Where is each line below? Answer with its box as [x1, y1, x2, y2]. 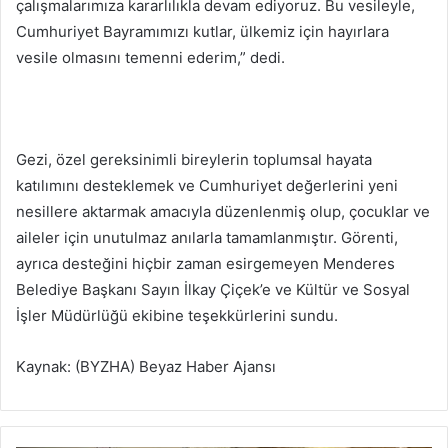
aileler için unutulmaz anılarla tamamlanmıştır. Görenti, [16, 228, 398, 248]
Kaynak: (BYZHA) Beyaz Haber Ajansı [16, 357, 276, 377]
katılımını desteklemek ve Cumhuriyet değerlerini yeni [16, 176, 398, 196]
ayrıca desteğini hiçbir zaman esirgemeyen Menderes [16, 254, 395, 274]
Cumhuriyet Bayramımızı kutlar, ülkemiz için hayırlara [16, 22, 389, 42]
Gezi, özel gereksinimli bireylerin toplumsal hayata [16, 150, 372, 170]
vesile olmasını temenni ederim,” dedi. [16, 48, 285, 68]
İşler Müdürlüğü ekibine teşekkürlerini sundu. [16, 306, 338, 326]
